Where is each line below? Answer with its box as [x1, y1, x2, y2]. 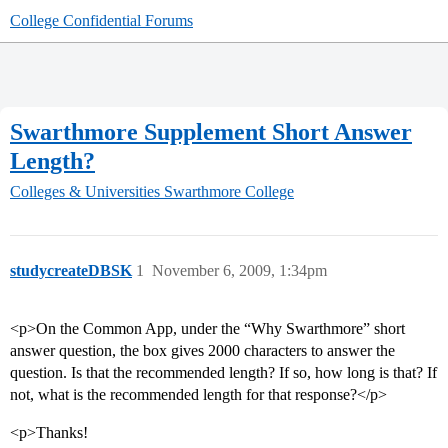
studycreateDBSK [10, 262, 132, 280]
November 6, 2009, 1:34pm [152, 262, 327, 280]
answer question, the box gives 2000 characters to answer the [10, 342, 395, 360]
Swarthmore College [164, 183, 294, 201]
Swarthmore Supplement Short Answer [10, 118, 412, 145]
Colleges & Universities [10, 183, 160, 201]
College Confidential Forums [10, 12, 193, 29]
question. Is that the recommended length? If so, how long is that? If [10, 364, 437, 382]
